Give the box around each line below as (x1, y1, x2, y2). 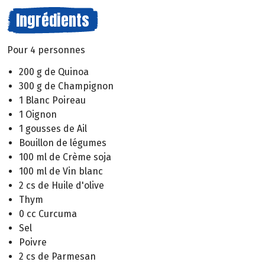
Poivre (19, 236, 47, 248)
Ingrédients (16, 8, 89, 32)
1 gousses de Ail (19, 122, 87, 134)
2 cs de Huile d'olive (19, 179, 104, 191)
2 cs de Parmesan (19, 250, 96, 262)
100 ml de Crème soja (19, 151, 111, 163)
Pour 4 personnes (7, 44, 85, 56)
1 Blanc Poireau (19, 94, 86, 106)
